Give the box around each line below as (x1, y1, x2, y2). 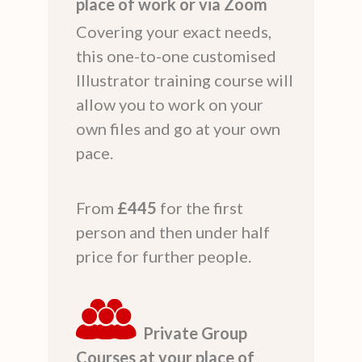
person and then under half (76, 221, 270, 242)
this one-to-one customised (76, 45, 276, 65)
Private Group (137, 322, 247, 343)
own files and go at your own (76, 118, 280, 138)
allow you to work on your (76, 94, 263, 114)
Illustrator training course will (76, 69, 293, 90)
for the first (160, 197, 243, 217)
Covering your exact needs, (76, 21, 271, 41)
